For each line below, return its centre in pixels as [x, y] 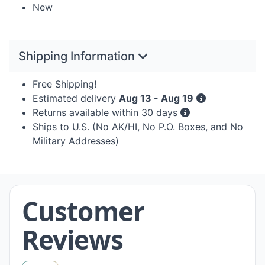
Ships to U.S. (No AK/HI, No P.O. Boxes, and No [138, 127]
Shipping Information [78, 56]
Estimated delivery [76, 98]
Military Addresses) [76, 141]
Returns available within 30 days [106, 113]
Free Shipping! [64, 84]
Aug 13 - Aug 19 [156, 98]
